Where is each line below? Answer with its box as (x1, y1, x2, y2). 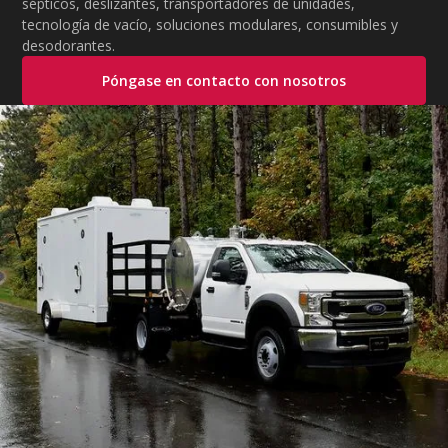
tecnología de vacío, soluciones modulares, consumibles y (22, 15, 399, 35)
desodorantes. (22, 36, 116, 56)
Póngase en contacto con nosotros (102, 71, 346, 91)
